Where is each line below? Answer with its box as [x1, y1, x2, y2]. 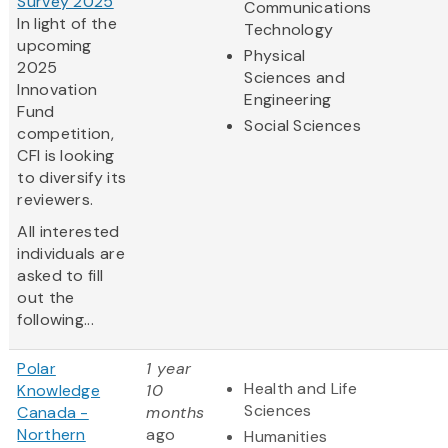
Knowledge [17, 380, 101, 402]
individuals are [17, 243, 125, 265]
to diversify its [17, 167, 127, 189]
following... [17, 309, 94, 331]
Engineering [244, 89, 332, 111]
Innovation [17, 79, 98, 101]
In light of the [17, 13, 117, 35]
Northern [17, 424, 86, 446]
